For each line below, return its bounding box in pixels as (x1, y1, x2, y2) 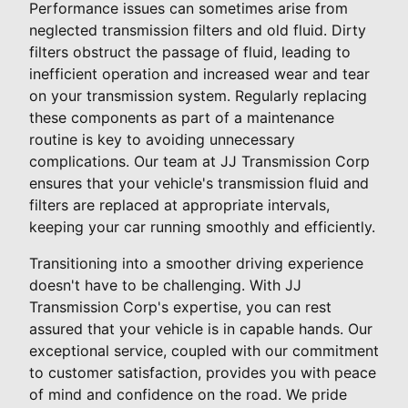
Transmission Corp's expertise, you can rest (29, 298, 331, 317)
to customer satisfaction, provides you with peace (29, 363, 376, 382)
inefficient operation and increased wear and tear (29, 65, 370, 84)
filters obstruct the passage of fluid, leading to (29, 43, 351, 62)
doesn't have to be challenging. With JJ (29, 276, 301, 295)
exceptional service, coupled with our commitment (29, 342, 379, 361)
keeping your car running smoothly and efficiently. (29, 218, 375, 237)
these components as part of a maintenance (29, 108, 334, 127)
